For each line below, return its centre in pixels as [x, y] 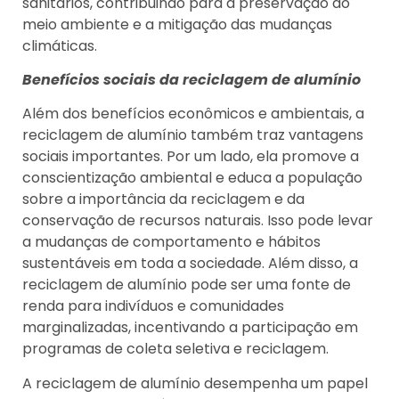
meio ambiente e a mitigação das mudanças [177, 24]
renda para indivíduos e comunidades [153, 306]
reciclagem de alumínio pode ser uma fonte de [187, 285]
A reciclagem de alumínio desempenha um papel [195, 383]
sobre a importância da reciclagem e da [163, 199]
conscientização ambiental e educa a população [192, 178]
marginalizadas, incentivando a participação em [190, 328]
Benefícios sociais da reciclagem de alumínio [191, 79]
